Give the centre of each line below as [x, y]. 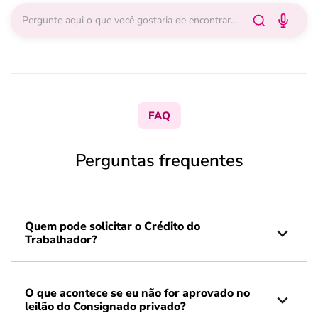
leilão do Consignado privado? [105, 307]
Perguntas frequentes [159, 160]
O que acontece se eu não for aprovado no [137, 293]
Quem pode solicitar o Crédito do [113, 226]
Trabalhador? [61, 240]
